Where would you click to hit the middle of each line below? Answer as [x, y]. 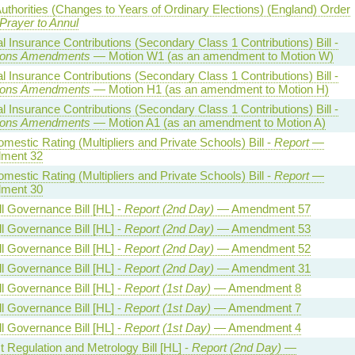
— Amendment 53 [262, 228]
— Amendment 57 [262, 208]
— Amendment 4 [256, 327]
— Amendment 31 [262, 268]
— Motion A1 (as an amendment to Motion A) [208, 122]
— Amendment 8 [256, 288]
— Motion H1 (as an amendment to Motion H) [209, 89]
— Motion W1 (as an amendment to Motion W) [212, 55]
